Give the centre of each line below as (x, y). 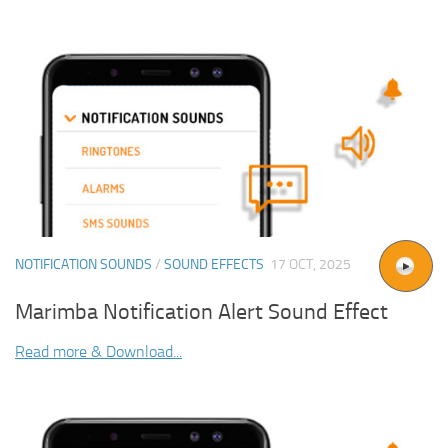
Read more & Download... (98, 352)
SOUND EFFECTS (214, 264)
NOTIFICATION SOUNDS (83, 264)
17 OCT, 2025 (310, 264)
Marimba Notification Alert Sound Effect (201, 312)
